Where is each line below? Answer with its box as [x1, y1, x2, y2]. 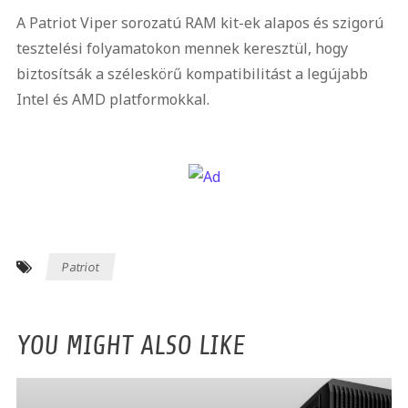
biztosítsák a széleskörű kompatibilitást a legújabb [15, 64, 368, 84]
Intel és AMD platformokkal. [15, 89, 209, 109]
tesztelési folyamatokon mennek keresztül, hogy [15, 38, 348, 58]
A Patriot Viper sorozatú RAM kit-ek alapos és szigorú [15, 13, 383, 33]
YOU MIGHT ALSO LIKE [15, 329, 245, 361]
